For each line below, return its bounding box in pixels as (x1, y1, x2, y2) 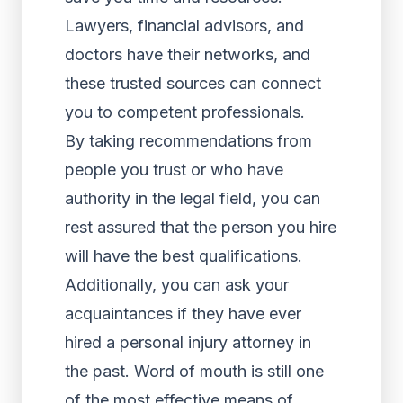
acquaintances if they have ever (65, 304, 301, 323)
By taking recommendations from (65, 131, 312, 150)
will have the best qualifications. (65, 246, 302, 265)
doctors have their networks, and (65, 45, 310, 64)
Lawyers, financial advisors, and (65, 16, 304, 35)
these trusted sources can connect (65, 74, 321, 93)
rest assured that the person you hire (65, 218, 336, 237)
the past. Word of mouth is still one (65, 362, 324, 381)
